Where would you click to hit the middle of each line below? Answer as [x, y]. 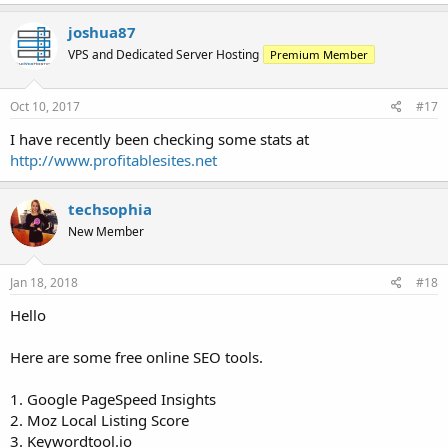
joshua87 [102, 32]
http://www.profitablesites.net [113, 159]
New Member [106, 231]
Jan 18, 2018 [44, 282]
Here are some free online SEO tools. [136, 357]
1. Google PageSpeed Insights [113, 399]
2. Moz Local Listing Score [99, 420]
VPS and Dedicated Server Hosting [163, 54]
